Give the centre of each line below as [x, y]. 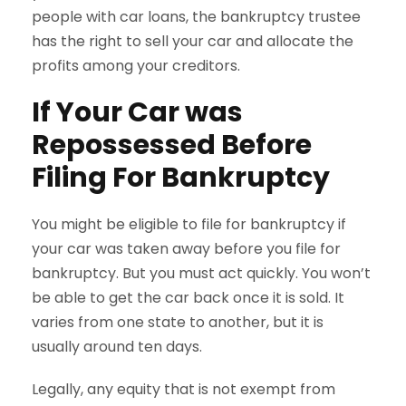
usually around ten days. [117, 346]
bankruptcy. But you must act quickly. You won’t [201, 273]
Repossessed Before [172, 145]
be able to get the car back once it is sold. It [188, 297]
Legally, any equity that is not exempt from [184, 389]
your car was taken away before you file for [186, 248]
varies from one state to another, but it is [178, 322]
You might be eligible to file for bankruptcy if [189, 224]
